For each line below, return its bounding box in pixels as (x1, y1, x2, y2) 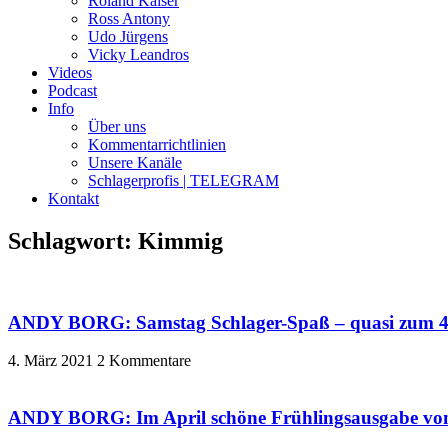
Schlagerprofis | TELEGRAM (88, 172, 279, 189)
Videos (48, 64, 92, 81)
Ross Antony (88, 10, 170, 27)
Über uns (88, 118, 146, 135)
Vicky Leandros (88, 46, 189, 63)
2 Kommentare (97, 352, 191, 370)
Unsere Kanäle (88, 154, 182, 171)
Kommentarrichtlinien (88, 136, 226, 153)
